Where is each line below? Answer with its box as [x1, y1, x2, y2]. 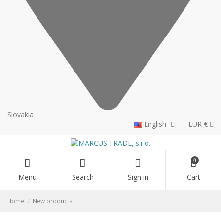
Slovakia [7, 110, 34, 120]
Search [72, 172, 94, 182]
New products [33, 197, 73, 205]
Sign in [127, 172, 148, 182]
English [142, 119, 168, 129]
